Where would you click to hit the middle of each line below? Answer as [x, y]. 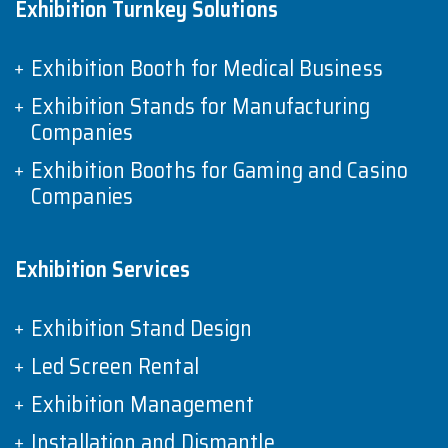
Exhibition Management [143, 404]
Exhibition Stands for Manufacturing [201, 106]
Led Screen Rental [115, 366]
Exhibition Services [102, 269]
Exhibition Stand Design [142, 328]
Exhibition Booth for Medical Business [207, 68]
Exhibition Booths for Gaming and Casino [219, 170]
